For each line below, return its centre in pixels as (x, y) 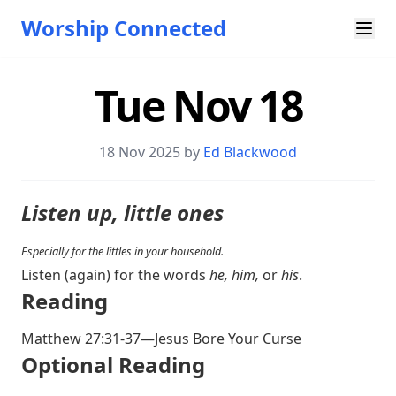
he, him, (234, 275)
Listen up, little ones (122, 213)
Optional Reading (113, 365)
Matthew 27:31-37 (81, 339)
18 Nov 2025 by (151, 152)
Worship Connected (124, 28)
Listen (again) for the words (115, 275)
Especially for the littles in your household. (122, 251)
